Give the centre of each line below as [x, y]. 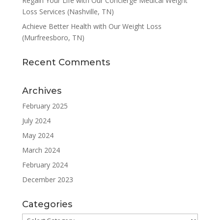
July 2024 [36, 121]
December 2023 [47, 180]
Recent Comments [66, 63]
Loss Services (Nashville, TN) [68, 12]
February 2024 [45, 165]
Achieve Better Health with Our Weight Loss [92, 27]
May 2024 [38, 136]
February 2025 [45, 106]
